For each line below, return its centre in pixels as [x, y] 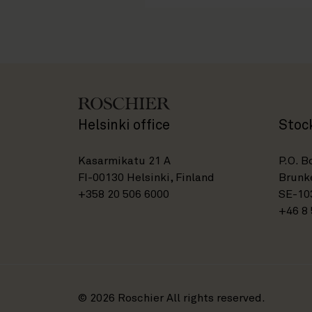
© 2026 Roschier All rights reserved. [172, 298]
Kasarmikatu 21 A [124, 161]
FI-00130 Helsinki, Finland [146, 178]
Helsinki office [124, 126]
